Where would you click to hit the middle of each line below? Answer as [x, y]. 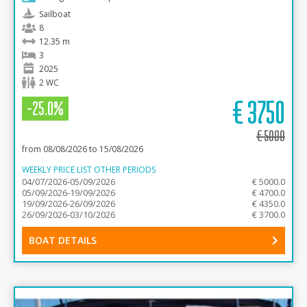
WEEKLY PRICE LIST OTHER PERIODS [89, 170]
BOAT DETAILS [63, 240]
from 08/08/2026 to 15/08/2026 [83, 149]
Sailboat [55, 14]
